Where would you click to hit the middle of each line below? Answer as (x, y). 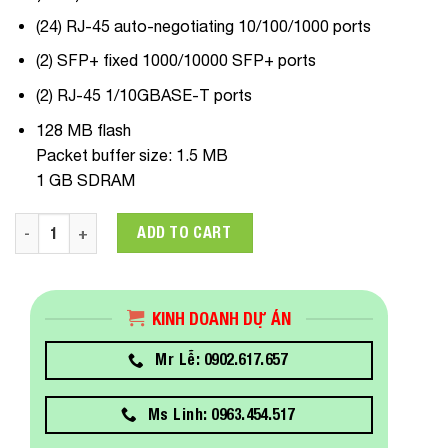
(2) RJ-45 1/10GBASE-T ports (143, 95)
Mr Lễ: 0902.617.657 (221, 359)
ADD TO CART (185, 233)
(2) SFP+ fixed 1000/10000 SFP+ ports (175, 60)
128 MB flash (83, 129)
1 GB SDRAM (85, 179)
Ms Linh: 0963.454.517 (221, 413)
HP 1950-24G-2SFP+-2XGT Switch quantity (166, 224)
